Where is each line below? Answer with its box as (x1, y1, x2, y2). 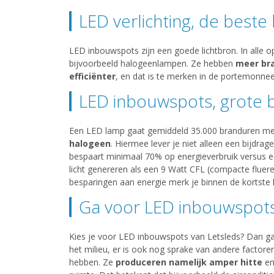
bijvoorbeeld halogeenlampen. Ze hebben (68, 57, 235, 70)
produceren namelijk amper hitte (115, 256, 262, 268)
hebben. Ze (68, 256, 116, 268)
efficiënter (68, 70, 116, 83)
